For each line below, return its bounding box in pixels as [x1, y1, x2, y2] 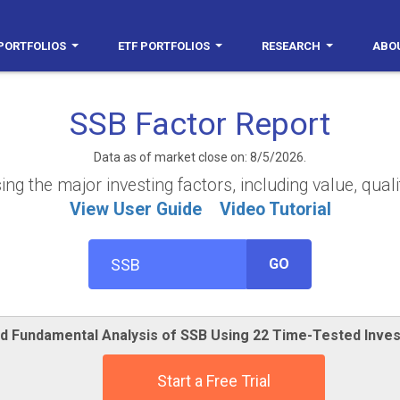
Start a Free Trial [156, 371, 271, 390]
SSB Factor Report [70, 105, 330, 143]
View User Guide [69, 199, 202, 220]
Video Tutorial [219, 199, 331, 220]
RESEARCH [262, 39, 321, 53]
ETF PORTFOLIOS [118, 39, 210, 53]
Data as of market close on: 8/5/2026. [94, 150, 306, 164]
